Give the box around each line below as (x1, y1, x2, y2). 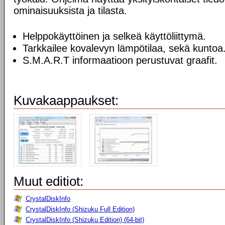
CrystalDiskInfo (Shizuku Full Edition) (26, 205, 135, 213)
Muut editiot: (14, 174, 83, 189)
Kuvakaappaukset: (14, 93, 119, 108)
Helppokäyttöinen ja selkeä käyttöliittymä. (23, 31, 206, 42)
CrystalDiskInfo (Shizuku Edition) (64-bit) (26, 216, 144, 223)
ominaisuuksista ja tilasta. (14, 5, 127, 16)
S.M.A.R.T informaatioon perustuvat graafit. (23, 55, 217, 66)
